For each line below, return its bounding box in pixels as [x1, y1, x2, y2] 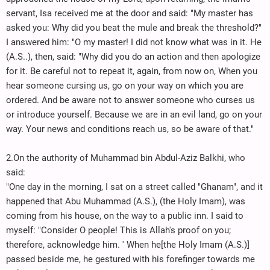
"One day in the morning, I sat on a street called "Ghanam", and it [6, 181, 263, 192]
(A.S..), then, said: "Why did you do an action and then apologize [6, 51, 260, 62]
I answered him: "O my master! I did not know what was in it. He [6, 36, 262, 48]
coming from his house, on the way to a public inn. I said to [6, 210, 243, 221]
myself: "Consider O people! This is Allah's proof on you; [6, 224, 231, 236]
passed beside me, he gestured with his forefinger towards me [6, 253, 255, 265]
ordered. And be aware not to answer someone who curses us [6, 94, 255, 105]
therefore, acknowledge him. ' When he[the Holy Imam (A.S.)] [6, 239, 250, 250]
